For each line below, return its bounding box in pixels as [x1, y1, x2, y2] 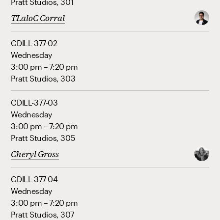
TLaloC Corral [11, 11, 65, 24]
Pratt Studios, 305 [11, 133, 75, 143]
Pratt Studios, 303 [11, 74, 76, 83]
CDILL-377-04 [11, 174, 58, 184]
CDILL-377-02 [11, 38, 57, 48]
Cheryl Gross [11, 147, 59, 160]
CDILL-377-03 [11, 98, 58, 108]
